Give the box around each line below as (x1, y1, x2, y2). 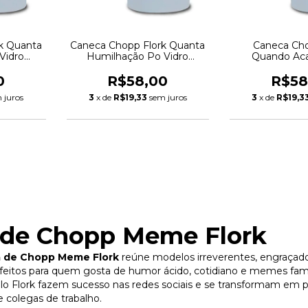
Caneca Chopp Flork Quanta (70, 38, 206, 52)
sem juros (148, 91, 187, 102)
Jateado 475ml (102, 60, 173, 74)
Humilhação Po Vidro (87, 49, 189, 63)
